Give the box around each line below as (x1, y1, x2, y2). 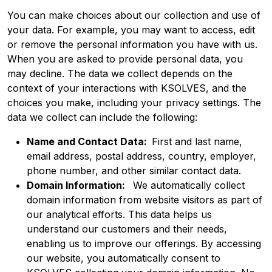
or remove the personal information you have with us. (7, 38, 257, 50)
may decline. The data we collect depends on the (7, 67, 233, 80)
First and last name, (152, 135, 242, 148)
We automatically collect (130, 178, 245, 191)
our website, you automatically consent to (27, 251, 220, 264)
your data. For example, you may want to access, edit (7, 23, 255, 36)
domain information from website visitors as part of (27, 193, 262, 206)
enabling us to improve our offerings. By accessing (27, 237, 261, 250)
